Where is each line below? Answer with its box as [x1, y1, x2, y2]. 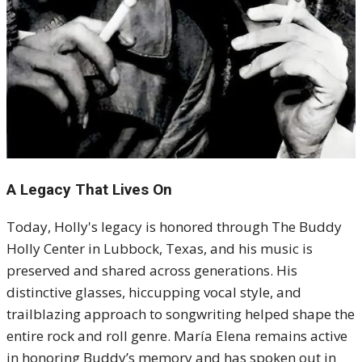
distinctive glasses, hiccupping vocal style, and [6, 283, 301, 302]
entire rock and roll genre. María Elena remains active [6, 326, 347, 346]
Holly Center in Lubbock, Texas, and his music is [6, 239, 313, 259]
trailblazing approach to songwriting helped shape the [6, 305, 355, 324]
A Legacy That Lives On [6, 180, 172, 200]
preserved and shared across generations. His [6, 261, 297, 280]
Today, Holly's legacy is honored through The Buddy [6, 217, 342, 237]
